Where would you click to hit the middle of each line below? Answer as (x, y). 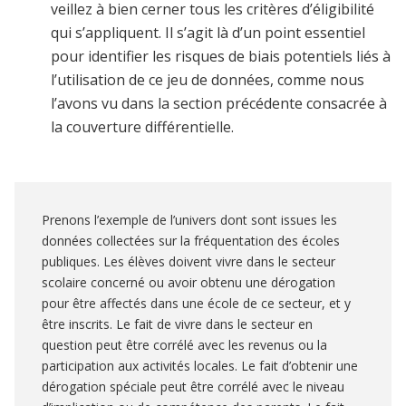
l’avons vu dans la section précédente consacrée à (219, 104)
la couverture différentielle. (142, 127)
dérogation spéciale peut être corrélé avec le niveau (193, 387)
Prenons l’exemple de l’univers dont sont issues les (189, 220)
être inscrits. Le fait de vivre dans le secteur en (177, 324)
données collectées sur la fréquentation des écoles (191, 241)
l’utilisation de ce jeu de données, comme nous (208, 80)
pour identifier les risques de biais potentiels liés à (221, 57)
